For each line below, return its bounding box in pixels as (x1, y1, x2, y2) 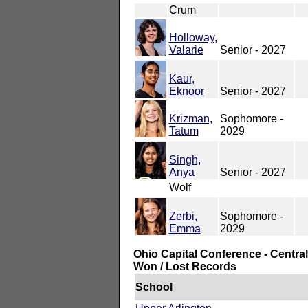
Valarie (168, 43, 203, 56)
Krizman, (168, 112, 212, 124)
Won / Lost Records (133, 260, 236, 272)
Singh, (168, 153, 201, 166)
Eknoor (168, 85, 204, 97)
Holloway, (168, 31, 217, 43)
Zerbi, (168, 210, 197, 222)
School (135, 280, 173, 293)
